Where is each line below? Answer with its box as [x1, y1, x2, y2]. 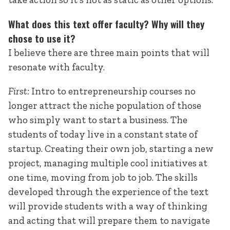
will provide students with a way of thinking [8, 200, 207, 212]
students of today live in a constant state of [8, 128, 198, 140]
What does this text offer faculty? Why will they [8, 16, 204, 31]
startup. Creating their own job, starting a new [8, 142, 214, 155]
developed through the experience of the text [8, 185, 208, 198]
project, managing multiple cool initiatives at [8, 157, 207, 169]
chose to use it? [8, 30, 75, 46]
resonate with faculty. [8, 61, 105, 73]
